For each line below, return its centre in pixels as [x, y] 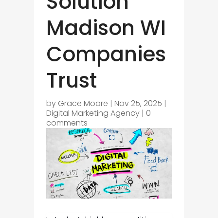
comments [67, 123]
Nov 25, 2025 [138, 104]
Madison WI [106, 28]
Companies [106, 54]
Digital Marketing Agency [93, 113]
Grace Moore [83, 104]
